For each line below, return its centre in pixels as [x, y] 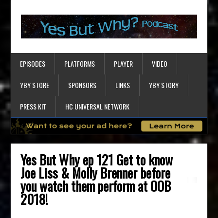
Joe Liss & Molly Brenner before [96, 173]
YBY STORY [164, 85]
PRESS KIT [33, 106]
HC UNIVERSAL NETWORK [98, 106]
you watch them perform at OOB [96, 186]
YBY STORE [35, 85]
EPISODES [33, 63]
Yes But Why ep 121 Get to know [97, 159]
